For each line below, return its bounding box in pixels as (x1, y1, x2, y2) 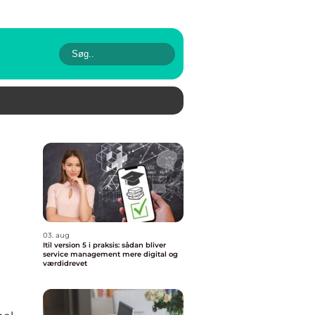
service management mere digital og (43, 250, 178, 259)
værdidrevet (43, 259, 87, 268)
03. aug (43, 231, 70, 240)
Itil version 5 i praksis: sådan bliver (43, 240, 166, 250)
